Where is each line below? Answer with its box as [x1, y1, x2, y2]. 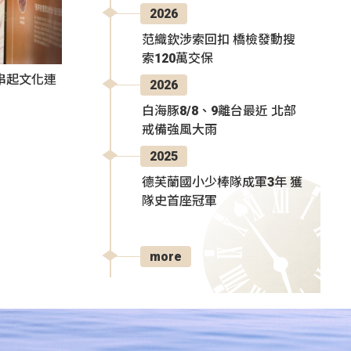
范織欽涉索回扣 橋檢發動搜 [142, 31, 295, 47]
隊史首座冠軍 [142, 193, 217, 208]
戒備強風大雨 [142, 121, 217, 137]
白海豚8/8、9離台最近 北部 [142, 103, 296, 118]
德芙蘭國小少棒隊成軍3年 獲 [142, 174, 302, 190]
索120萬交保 [142, 50, 213, 66]
